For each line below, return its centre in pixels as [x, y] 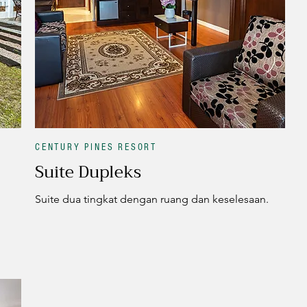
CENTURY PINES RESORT [96, 147]
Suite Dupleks [88, 172]
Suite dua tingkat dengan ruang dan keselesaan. [152, 199]
